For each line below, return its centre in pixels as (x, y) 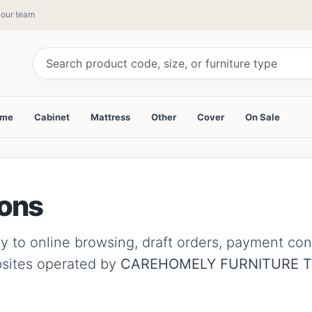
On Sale (263, 117)
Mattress (110, 117)
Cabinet (52, 117)
